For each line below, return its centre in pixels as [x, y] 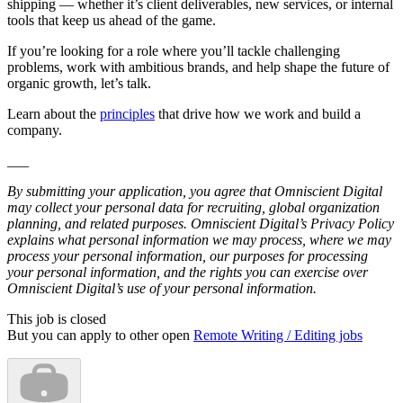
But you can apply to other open [100, 336]
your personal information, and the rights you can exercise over [188, 273]
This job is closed [57, 319]
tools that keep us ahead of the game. [112, 21]
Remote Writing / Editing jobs [278, 336]
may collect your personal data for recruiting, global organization [193, 208]
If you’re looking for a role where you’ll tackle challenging [174, 51]
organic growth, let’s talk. [79, 84]
